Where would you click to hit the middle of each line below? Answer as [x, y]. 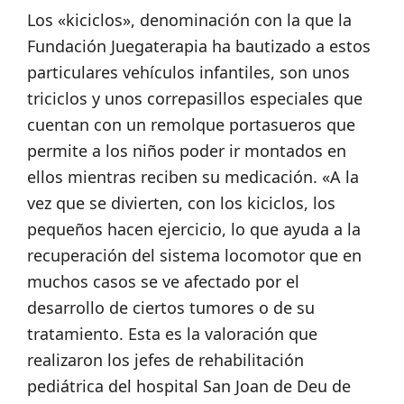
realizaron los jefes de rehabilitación [165, 360]
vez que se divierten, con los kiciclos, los [181, 203]
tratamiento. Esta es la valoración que [172, 334]
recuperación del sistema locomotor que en [194, 256]
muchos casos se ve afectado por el [163, 282]
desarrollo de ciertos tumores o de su [171, 308]
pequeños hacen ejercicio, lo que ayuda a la [194, 230]
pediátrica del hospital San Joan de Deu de [189, 386]
